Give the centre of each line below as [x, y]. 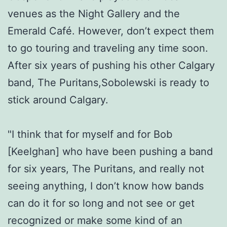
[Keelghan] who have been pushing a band [110, 151]
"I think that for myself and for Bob [90, 134]
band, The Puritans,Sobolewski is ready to [108, 82]
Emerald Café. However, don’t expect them [111, 31]
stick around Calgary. [58, 100]
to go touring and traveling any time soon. [108, 48]
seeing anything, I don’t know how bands [106, 186]
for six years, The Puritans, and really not [106, 168]
